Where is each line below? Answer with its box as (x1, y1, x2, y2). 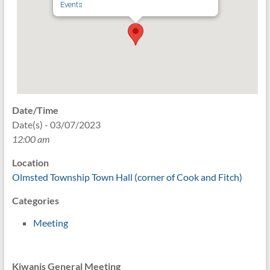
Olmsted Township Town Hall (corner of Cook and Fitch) (11, 171, 242, 183)
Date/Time (11, 104, 58, 116)
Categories (11, 194, 59, 206)
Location (11, 156, 49, 168)
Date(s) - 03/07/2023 (11, 118, 101, 130)
